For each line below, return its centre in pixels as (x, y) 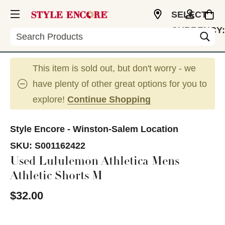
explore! (50, 99)
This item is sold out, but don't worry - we (114, 68)
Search (24, 33)
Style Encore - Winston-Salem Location (94, 129)
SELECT (189, 15)
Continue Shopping (109, 99)
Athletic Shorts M (56, 177)
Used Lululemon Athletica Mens (95, 162)
